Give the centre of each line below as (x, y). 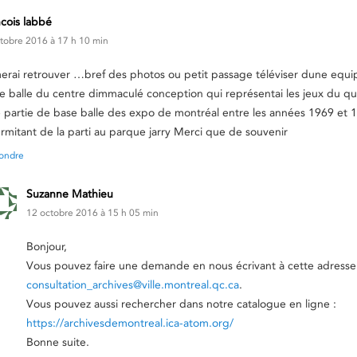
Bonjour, (47, 246)
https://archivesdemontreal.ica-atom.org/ (130, 323)
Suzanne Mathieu (70, 194)
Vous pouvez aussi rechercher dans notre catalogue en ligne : (181, 304)
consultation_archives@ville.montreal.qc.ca (133, 284)
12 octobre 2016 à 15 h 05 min (92, 212)
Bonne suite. (58, 342)
